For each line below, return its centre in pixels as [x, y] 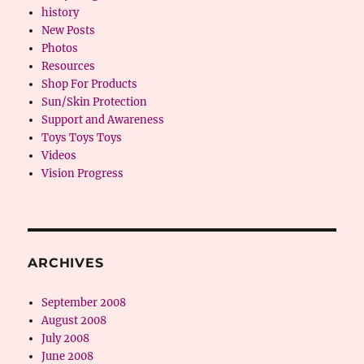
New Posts [68, 30]
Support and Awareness [102, 120]
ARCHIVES [66, 263]
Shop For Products [89, 84]
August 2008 [74, 321]
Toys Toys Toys [81, 138]
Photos [59, 48]
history [60, 13]
